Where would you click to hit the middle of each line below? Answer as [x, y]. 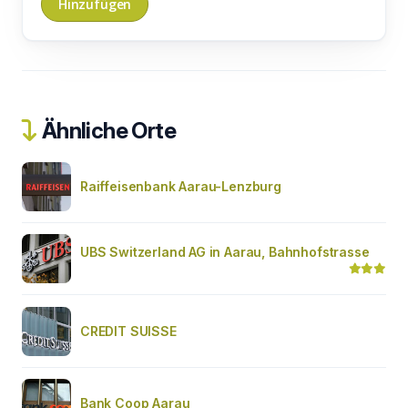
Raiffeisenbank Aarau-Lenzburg [181, 186]
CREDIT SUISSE [128, 331]
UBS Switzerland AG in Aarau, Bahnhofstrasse [225, 251]
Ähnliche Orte [107, 130]
